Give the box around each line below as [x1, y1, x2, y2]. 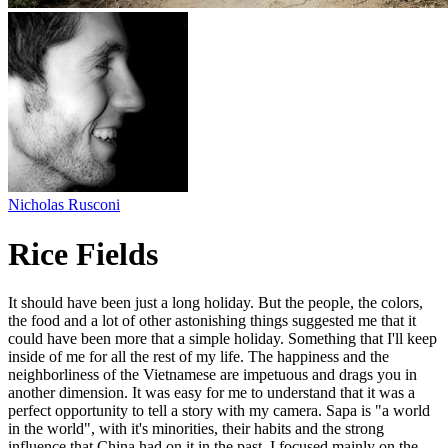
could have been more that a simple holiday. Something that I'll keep [8, 330, 437, 348]
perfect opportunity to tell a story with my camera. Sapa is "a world [8, 402, 430, 420]
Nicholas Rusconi [8, 196, 120, 214]
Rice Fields [8, 235, 158, 272]
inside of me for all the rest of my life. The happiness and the [8, 348, 389, 366]
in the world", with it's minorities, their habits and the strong [8, 420, 384, 438]
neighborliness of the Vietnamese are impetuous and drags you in [8, 366, 417, 384]
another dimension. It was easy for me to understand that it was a [8, 384, 415, 402]
